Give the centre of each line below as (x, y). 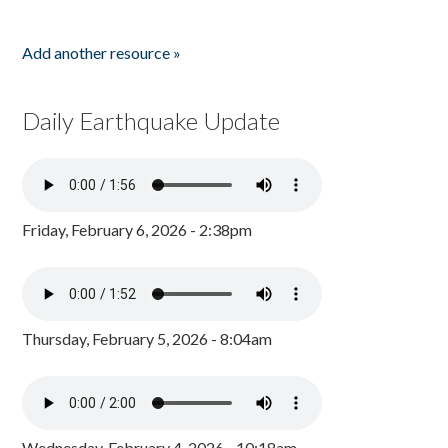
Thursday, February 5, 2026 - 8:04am (147, 338)
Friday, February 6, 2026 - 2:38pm (137, 229)
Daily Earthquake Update (151, 120)
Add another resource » (102, 52)
